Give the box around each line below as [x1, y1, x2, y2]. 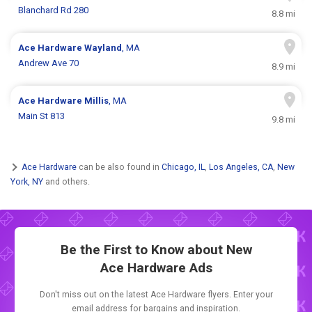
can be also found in [77, 162, 162, 172]
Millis [84, 95, 109, 107]
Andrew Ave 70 [18, 58, 79, 69]
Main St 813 [18, 111, 65, 122]
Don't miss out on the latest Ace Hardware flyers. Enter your [39, 290, 273, 300]
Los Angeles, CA [209, 162, 273, 172]
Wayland [84, 42, 123, 54]
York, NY [10, 176, 43, 187]
